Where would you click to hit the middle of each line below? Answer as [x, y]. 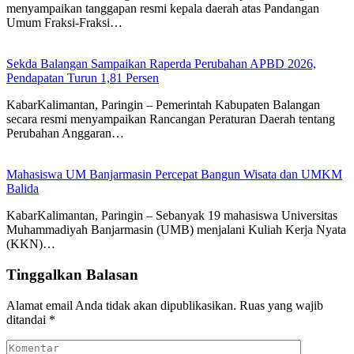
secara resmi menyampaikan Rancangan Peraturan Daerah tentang [171, 119]
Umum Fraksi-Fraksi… [64, 23]
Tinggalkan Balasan [72, 275]
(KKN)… [31, 244]
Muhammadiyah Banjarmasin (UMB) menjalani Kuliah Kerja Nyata [176, 230]
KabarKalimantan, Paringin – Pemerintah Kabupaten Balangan [163, 105]
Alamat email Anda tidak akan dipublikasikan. [121, 305]
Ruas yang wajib [281, 305]
